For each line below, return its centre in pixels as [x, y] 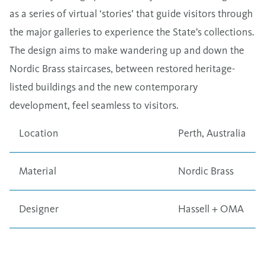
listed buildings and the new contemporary [104, 87]
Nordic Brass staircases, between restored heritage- [122, 68]
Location [39, 133]
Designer [39, 209]
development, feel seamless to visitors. [94, 105]
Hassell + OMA [211, 209]
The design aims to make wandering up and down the [127, 50]
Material [38, 171]
